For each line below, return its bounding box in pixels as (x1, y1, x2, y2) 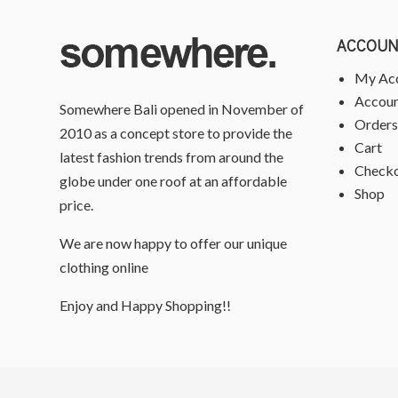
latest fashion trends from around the (60, 148, 284, 166)
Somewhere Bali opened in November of (60, 100, 305, 118)
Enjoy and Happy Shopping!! (60, 297, 232, 314)
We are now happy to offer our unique (60, 235, 288, 252)
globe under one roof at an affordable (60, 172, 288, 190)
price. (60, 196, 94, 214)
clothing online (60, 259, 149, 276)
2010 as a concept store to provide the (60, 124, 293, 142)
